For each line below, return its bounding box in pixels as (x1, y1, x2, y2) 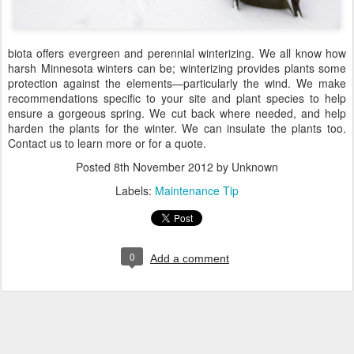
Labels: (115, 183, 155, 199)
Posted (76, 159, 114, 175)
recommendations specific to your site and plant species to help (8, 90, 346, 107)
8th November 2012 (114, 159, 213, 175)
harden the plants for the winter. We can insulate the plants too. (8, 120, 346, 137)
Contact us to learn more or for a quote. (8, 135, 206, 152)
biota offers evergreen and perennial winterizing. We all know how (8, 45, 346, 62)
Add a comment (150, 252, 229, 265)
